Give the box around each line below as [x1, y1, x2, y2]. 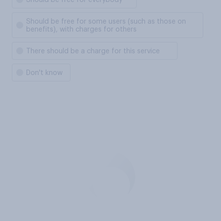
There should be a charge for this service [26, 48, 160, 55]
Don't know [26, 70, 63, 76]
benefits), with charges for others [26, 26, 137, 33]
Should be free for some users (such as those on [26, 18, 186, 25]
